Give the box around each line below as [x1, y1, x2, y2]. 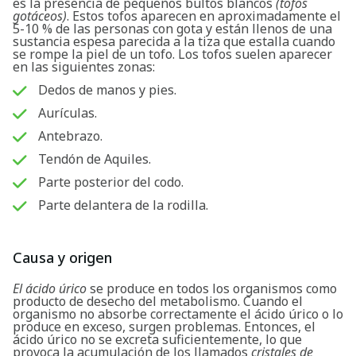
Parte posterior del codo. [38, 173, 184, 192]
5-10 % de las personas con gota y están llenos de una [13, 20, 332, 38]
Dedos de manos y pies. [38, 81, 177, 99]
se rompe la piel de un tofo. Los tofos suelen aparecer [13, 45, 332, 64]
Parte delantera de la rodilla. [38, 196, 209, 215]
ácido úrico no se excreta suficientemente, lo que [13, 331, 302, 349]
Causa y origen [13, 248, 112, 268]
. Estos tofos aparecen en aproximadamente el [67, 7, 341, 25]
